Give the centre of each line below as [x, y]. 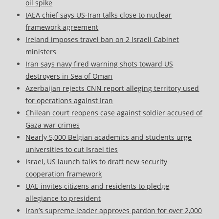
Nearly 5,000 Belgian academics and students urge [109, 137]
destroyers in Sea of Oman [69, 76]
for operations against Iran [69, 101]
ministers [41, 52]
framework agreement [62, 27]
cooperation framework [64, 174]
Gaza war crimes [53, 125]
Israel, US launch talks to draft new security [97, 162]
